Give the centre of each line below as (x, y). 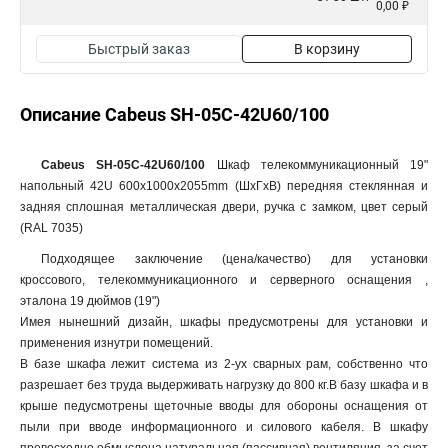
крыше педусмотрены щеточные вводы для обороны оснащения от (224, 406)
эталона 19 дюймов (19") (90, 301)
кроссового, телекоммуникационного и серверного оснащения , (224, 280)
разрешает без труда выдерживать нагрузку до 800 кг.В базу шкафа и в (224, 385)
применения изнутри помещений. (116, 343)
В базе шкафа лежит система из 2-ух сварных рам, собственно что (224, 364)
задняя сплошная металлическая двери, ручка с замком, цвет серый (224, 207)
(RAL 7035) (51, 228)
